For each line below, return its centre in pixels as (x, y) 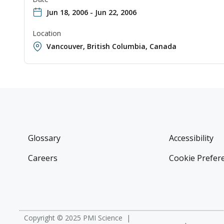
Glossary (44, 138)
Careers (43, 158)
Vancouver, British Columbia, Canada (111, 46)
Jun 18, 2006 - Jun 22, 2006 (91, 12)
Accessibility (191, 138)
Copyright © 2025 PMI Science (73, 218)
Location (47, 33)
